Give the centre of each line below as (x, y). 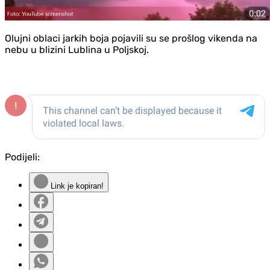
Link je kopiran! (76, 186)
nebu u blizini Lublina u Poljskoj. (77, 49)
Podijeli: (22, 157)
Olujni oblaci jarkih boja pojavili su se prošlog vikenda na (131, 38)
